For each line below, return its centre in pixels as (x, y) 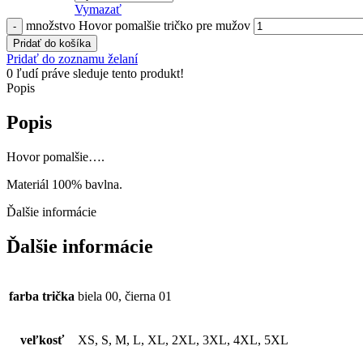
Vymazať (98, 10)
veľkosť (42, 340)
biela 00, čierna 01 (125, 296)
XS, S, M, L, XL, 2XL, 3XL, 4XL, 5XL (183, 340)
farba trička (42, 296)
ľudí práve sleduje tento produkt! (100, 74)
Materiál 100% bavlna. (64, 184)
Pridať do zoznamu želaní (72, 59)
